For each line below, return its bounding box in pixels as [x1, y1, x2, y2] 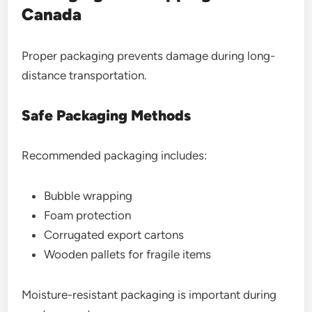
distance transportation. [22, 68, 148, 82]
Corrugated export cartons [44, 227, 185, 242]
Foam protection [44, 208, 132, 222]
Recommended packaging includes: [22, 148, 208, 162]
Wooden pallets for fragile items [44, 247, 212, 261]
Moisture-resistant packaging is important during [22, 287, 277, 302]
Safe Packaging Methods [22, 106, 192, 124]
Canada [22, 3, 82, 24]
